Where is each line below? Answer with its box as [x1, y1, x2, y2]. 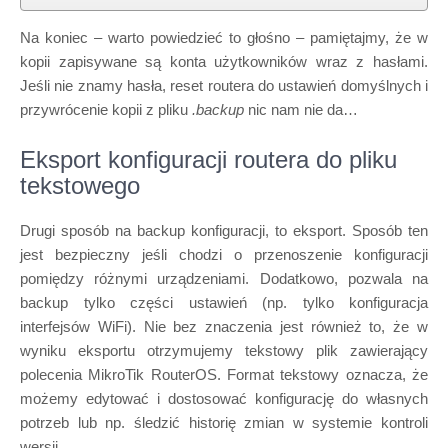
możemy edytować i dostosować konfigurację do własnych [20, 390, 428, 407]
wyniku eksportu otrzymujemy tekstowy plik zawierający [20, 342, 428, 359]
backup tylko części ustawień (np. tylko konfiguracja [20, 294, 428, 311]
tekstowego [20, 172, 140, 199]
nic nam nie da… [244, 101, 358, 118]
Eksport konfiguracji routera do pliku [20, 146, 397, 173]
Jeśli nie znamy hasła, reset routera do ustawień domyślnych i [20, 77, 428, 94]
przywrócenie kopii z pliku [20, 101, 192, 118]
